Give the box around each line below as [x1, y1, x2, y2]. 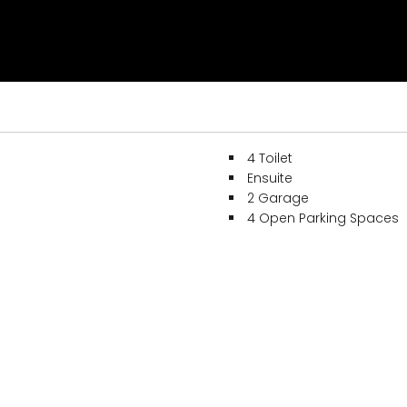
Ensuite [247, 169, 293, 188]
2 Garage [247, 189, 309, 208]
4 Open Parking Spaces [247, 209, 399, 228]
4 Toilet [247, 149, 293, 168]
